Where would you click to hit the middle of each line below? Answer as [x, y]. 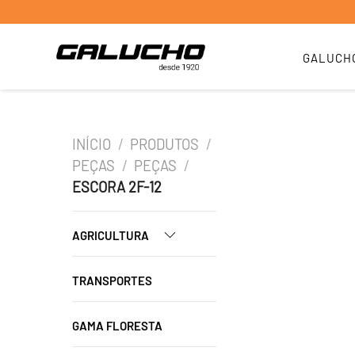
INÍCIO [92, 144]
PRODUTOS [165, 144]
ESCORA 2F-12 [117, 187]
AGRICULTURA [112, 235]
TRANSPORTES [112, 281]
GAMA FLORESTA [117, 326]
